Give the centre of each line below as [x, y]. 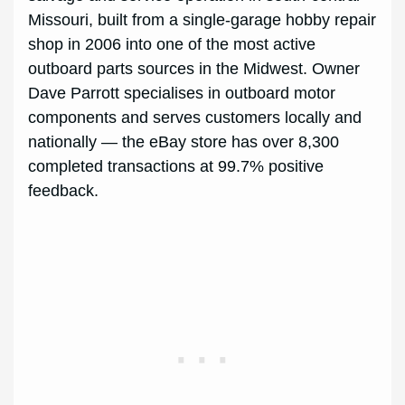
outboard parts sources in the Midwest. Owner [194, 69]
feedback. [64, 191]
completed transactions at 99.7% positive [176, 167]
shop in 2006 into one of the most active [172, 45]
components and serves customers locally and [195, 118]
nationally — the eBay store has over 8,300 [184, 142]
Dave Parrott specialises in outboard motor [182, 94]
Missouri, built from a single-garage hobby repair [202, 20]
